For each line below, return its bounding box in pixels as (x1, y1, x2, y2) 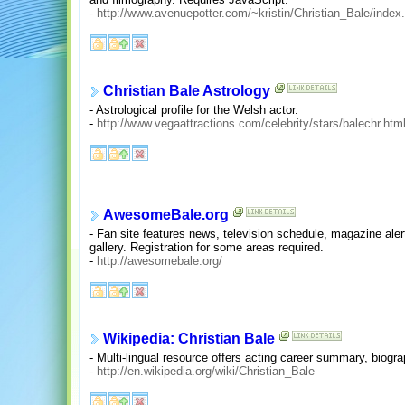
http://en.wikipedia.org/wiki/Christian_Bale (97, 364, 315, 379)
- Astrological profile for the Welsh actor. (89, 103, 298, 118)
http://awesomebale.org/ (97, 254, 222, 268)
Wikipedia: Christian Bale (103, 331, 275, 347)
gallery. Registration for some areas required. (89, 240, 324, 255)
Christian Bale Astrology (103, 83, 270, 99)
